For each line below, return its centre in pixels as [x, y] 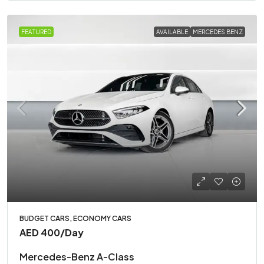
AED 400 [40, 233]
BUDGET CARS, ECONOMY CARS [75, 219]
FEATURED [36, 32]
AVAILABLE [172, 32]
